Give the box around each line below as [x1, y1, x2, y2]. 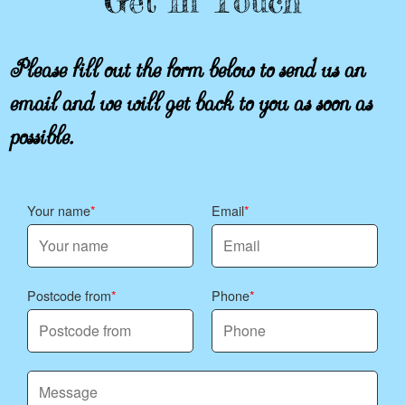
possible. [9, 106, 73, 152]
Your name [27, 200, 90, 220]
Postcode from [27, 285, 111, 305]
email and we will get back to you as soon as [9, 72, 372, 118]
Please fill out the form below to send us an [9, 39, 364, 85]
